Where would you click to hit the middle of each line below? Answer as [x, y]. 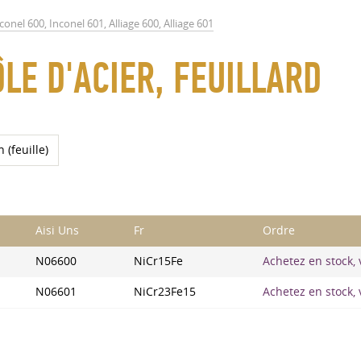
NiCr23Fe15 [165, 292]
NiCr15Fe [158, 261]
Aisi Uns [57, 230]
